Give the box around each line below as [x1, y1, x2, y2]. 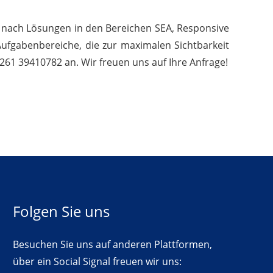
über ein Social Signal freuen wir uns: [13, 255, 182, 268]
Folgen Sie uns [13, 201, 110, 221]
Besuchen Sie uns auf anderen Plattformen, [13, 238, 213, 251]
